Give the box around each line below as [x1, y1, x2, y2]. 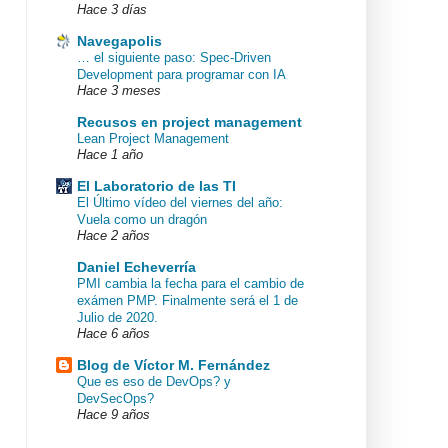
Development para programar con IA [77, 66, 286, 82]
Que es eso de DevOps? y [77, 373, 231, 389]
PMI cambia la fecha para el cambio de [77, 275, 304, 291]
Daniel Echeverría [77, 258, 196, 275]
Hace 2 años [77, 228, 150, 243]
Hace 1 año [77, 147, 143, 162]
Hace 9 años [77, 407, 150, 422]
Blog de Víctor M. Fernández [77, 356, 270, 373]
